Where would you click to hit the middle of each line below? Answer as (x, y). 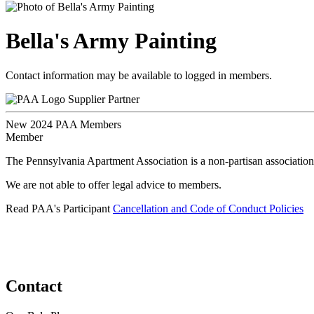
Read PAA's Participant (59, 208)
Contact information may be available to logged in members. (139, 75)
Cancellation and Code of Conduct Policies (208, 208)
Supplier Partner (104, 99)
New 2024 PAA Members (63, 124)
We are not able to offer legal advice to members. (114, 184)
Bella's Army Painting (111, 41)
